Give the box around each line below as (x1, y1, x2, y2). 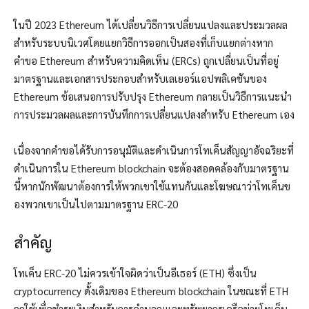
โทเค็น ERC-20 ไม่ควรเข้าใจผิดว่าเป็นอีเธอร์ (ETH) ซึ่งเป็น (14, 266, 257, 280)
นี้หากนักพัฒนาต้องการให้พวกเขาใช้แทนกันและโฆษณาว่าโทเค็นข (14, 179, 290, 193)
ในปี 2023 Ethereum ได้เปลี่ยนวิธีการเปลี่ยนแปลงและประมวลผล (14, 18, 288, 32)
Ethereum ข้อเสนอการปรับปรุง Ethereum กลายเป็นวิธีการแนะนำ (14, 90, 292, 103)
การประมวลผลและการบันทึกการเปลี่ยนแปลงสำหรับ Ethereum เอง (14, 108, 295, 121)
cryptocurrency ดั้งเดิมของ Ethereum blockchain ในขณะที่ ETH (14, 284, 288, 298)
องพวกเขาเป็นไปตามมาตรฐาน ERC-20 (14, 197, 178, 211)
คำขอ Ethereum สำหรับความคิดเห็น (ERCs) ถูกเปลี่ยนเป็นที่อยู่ (14, 54, 279, 68)
